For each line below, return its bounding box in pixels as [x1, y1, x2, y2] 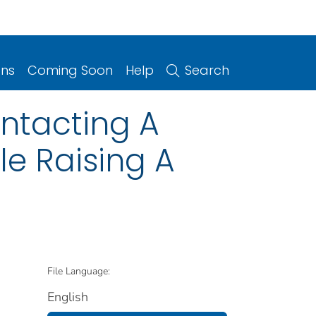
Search [185, 61, 229, 79]
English [47, 288, 88, 305]
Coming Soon [28, 61, 113, 79]
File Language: [47, 264, 110, 278]
